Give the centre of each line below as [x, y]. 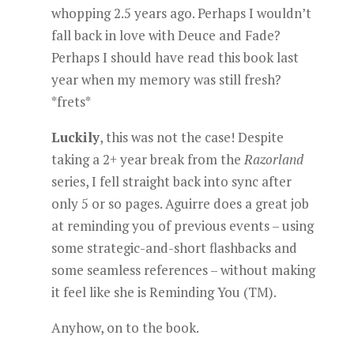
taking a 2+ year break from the [147, 159]
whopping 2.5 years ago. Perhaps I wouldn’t [181, 13]
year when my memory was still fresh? [166, 79]
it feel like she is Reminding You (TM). [164, 292]
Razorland [273, 159]
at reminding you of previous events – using [182, 226]
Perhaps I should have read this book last [175, 57]
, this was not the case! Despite [191, 137]
